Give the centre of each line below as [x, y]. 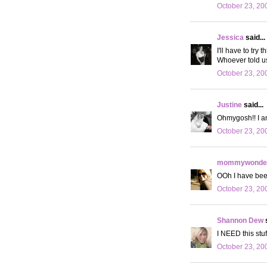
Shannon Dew [240, 220]
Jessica [230, 37]
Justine [229, 105]
